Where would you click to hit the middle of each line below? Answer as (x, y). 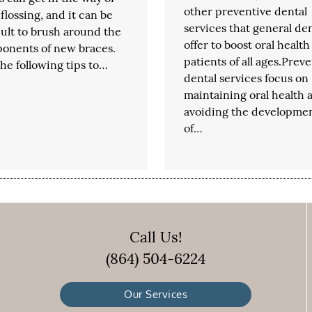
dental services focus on (246, 78)
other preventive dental (245, 11)
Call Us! (156, 237)
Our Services (156, 295)
